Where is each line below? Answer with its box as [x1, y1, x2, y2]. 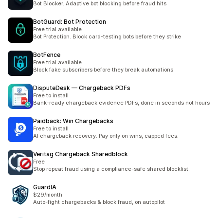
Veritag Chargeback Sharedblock [33, 150, 128, 158]
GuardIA [33, 183, 56, 191]
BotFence [33, 51, 60, 58]
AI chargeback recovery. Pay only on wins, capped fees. [33, 132, 179, 139]
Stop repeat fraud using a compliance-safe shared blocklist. [33, 165, 190, 172]
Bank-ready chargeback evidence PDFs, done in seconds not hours [33, 99, 210, 106]
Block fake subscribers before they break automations [33, 66, 173, 73]
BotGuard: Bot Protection [33, 18, 106, 25]
